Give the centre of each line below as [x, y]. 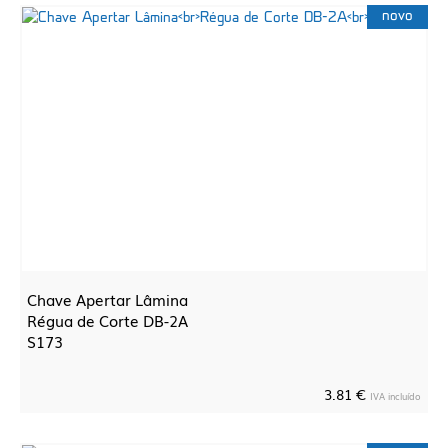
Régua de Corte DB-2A [107, 320]
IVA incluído [395, 396]
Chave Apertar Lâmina [107, 299]
